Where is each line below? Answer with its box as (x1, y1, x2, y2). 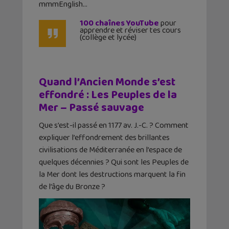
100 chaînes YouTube (80, 16, 159, 30)
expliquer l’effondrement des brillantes (39, 131, 170, 144)
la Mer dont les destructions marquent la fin (39, 168, 186, 181)
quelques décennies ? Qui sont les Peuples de (39, 155, 189, 169)
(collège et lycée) (80, 31, 136, 44)
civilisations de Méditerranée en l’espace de (39, 143, 182, 156)
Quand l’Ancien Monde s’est (39, 73, 175, 91)
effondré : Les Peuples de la (39, 85, 177, 104)
